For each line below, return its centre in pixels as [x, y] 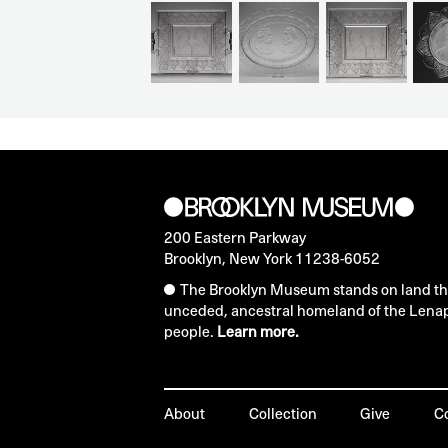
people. [190, 331]
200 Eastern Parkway [235, 237]
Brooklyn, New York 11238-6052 [272, 258]
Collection [282, 414]
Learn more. [258, 331]
